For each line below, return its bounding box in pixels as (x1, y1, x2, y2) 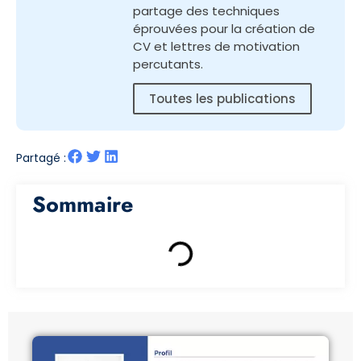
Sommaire (32, 188, 133, 220)
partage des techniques (133, 2, 280, 20)
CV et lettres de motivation (133, 38, 300, 56)
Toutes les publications (149, 90, 296, 108)
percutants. (133, 56, 203, 73)
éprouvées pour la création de (133, 20, 315, 38)
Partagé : (16, 149, 66, 166)
